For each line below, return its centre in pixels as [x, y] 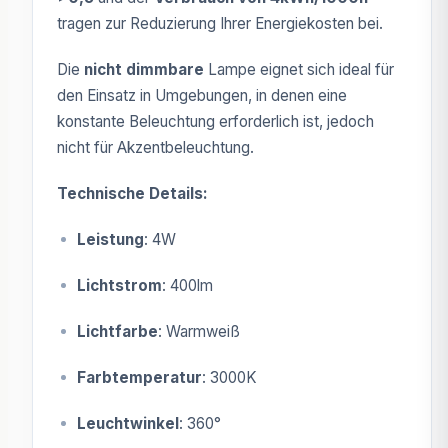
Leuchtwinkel [128, 423]
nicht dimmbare [144, 69]
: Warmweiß [199, 331]
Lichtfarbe [117, 331]
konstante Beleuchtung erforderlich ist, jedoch [215, 121]
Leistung [110, 239]
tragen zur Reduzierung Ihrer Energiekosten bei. [220, 23]
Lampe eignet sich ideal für [299, 69]
